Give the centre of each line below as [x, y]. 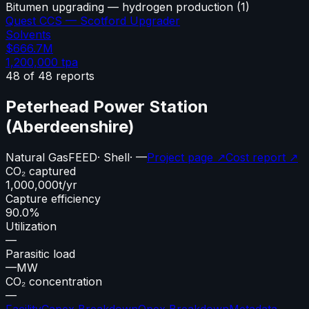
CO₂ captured [41, 171]
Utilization [31, 226]
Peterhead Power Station [107, 106]
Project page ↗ [186, 157]
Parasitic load [40, 253]
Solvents [28, 34]
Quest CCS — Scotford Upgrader [93, 20]
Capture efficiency [53, 198]
